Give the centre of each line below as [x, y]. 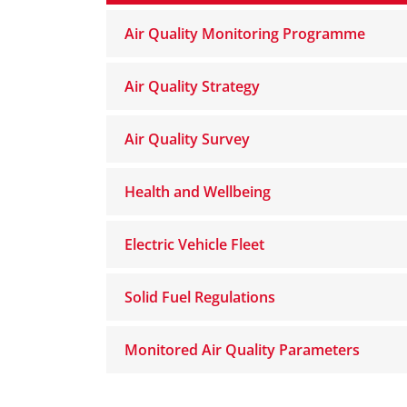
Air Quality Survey [187, 139]
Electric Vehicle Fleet [194, 244]
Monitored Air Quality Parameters [242, 350]
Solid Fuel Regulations [200, 297]
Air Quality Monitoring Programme [245, 34]
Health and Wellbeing [198, 192]
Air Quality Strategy [192, 86]
